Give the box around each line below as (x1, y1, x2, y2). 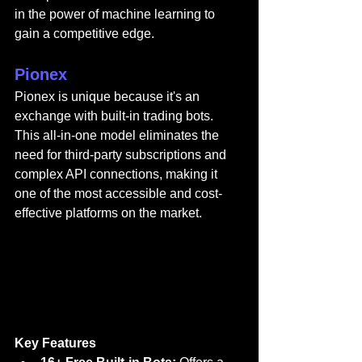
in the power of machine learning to (15, 7, 218, 22)
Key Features (15, 336, 96, 351)
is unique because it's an (55, 90, 203, 104)
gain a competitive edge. (15, 27, 154, 41)
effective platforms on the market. (15, 206, 202, 221)
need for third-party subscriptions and (15, 148, 229, 162)
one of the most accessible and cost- (15, 187, 222, 201)
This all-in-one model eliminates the (15, 128, 222, 143)
